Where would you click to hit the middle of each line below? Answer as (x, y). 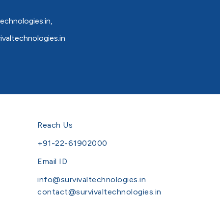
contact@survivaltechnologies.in (99, 192)
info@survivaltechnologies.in (92, 179)
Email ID (52, 161)
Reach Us (55, 125)
